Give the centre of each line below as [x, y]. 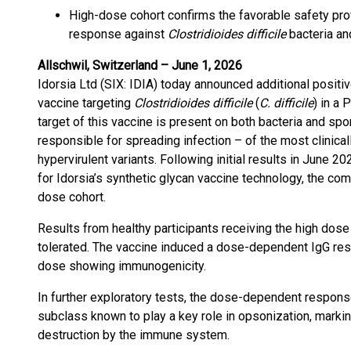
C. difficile [286, 103]
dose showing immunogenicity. [122, 266]
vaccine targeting [86, 103]
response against [118, 34]
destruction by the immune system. [134, 335]
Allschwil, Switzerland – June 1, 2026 [140, 65]
